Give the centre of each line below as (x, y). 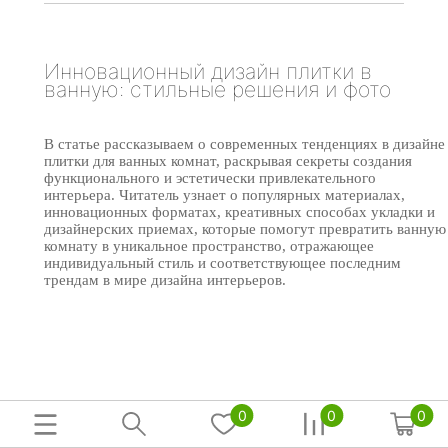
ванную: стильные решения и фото (217, 89)
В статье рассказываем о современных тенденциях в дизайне (244, 143)
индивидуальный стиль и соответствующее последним (222, 262)
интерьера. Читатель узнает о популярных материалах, (224, 194)
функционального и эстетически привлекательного (210, 177)
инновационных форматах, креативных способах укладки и (239, 211)
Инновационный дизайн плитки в (208, 71)
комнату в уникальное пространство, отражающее (209, 245)
